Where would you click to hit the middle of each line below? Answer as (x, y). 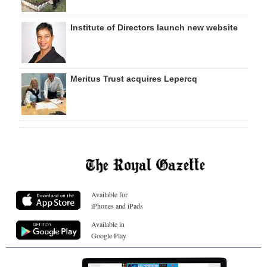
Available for (109, 194)
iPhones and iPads (117, 205)
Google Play (109, 235)
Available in (108, 224)
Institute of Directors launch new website (154, 27)
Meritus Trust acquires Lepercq (134, 79)
